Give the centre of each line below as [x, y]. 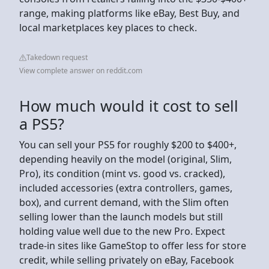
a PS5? [42, 123]
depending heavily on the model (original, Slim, [125, 159]
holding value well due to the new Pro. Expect [122, 231]
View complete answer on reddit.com [81, 70]
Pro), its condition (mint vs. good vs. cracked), [122, 173]
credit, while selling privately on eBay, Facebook [127, 260]
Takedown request [57, 57]
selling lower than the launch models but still [121, 216]
